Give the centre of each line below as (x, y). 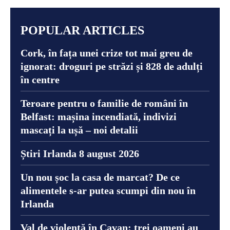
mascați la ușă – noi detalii (79, 130)
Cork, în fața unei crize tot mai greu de (107, 53)
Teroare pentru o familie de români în (104, 103)
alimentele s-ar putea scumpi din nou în (108, 190)
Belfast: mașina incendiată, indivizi (99, 116)
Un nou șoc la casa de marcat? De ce (100, 177)
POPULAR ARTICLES (82, 30)
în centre (40, 79)
